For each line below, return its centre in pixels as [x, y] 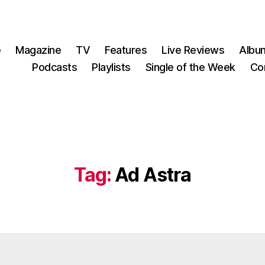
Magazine [38, 50]
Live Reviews [193, 50]
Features [126, 50]
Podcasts [55, 67]
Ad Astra [153, 175]
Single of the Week [190, 67]
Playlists [111, 67]
